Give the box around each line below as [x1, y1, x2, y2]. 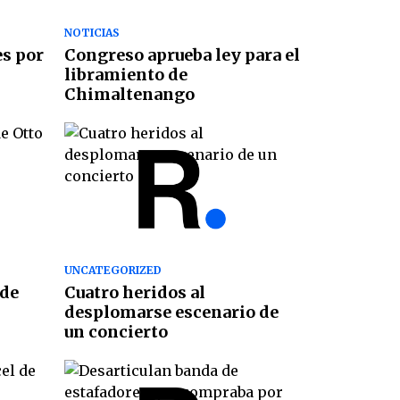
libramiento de [63, 64, 187, 86]
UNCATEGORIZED [63, 262, 162, 277]
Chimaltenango [63, 84, 195, 105]
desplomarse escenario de [63, 301, 279, 322]
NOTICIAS [63, 26, 120, 40]
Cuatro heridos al [63, 281, 205, 303]
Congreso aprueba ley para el [63, 45, 300, 66]
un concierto [63, 321, 168, 342]
